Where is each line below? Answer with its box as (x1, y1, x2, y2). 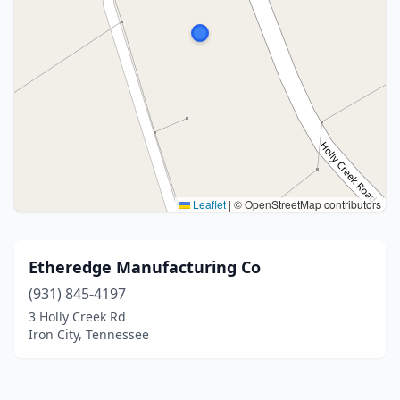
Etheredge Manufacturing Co (29, 256, 261, 278)
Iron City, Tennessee (29, 326, 149, 343)
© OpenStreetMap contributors (231, 196, 381, 212)
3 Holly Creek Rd (29, 308, 126, 325)
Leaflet (190, 196, 226, 212)
